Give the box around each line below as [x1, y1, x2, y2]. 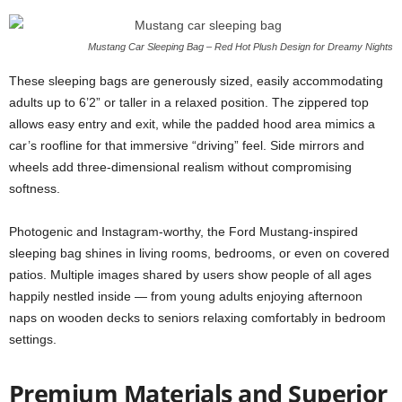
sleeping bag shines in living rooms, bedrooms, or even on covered [9, 246, 389, 260]
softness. [9, 181, 60, 196]
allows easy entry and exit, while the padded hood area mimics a [9, 117, 375, 131]
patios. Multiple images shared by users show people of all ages [9, 267, 371, 282]
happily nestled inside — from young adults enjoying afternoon [9, 289, 363, 303]
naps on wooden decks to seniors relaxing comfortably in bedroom [9, 310, 386, 325]
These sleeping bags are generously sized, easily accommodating [9, 74, 383, 88]
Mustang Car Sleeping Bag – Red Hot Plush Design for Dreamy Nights [88, 41, 393, 52]
